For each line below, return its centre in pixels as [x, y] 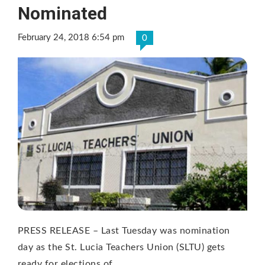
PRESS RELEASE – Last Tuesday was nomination [124, 230]
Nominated [62, 14]
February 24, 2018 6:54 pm [71, 38]
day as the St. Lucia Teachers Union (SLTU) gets [122, 247]
